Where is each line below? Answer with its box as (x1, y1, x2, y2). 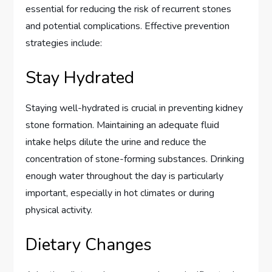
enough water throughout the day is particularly (25, 169, 224, 183)
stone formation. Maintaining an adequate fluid (25, 118, 220, 132)
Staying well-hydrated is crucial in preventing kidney (25, 101, 243, 115)
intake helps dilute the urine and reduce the (25, 135, 207, 149)
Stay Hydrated (25, 66, 135, 90)
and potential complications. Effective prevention (25, 19, 230, 33)
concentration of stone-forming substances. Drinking (25, 152, 245, 166)
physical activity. (25, 203, 93, 217)
